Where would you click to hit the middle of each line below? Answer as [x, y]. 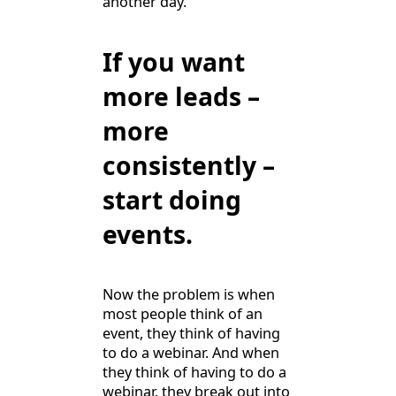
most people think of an [183, 314]
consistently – [189, 165]
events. [148, 234]
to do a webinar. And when [191, 353]
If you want [174, 61]
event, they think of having [191, 334]
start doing [172, 199]
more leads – [181, 96]
